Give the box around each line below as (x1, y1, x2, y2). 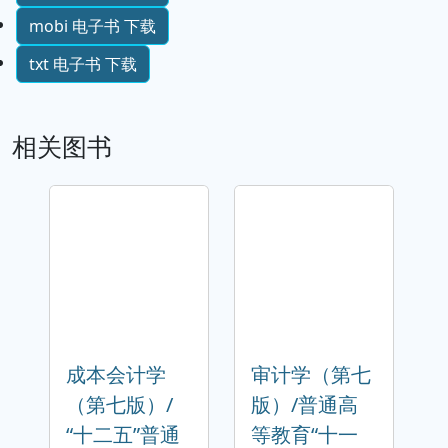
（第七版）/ (66, 390, 173, 418)
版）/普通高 (251, 390, 358, 418)
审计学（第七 (251, 360, 371, 388)
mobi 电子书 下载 (29, 14, 156, 37)
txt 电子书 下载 (29, 52, 137, 75)
